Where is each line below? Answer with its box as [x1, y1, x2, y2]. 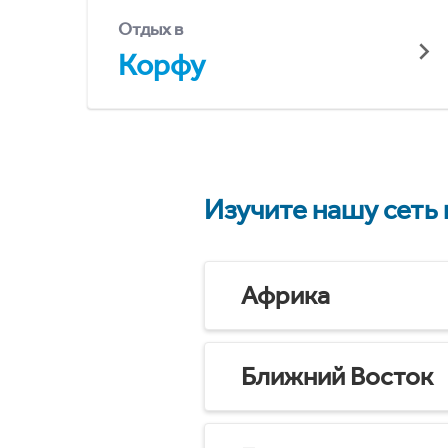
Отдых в [118, 17, 183, 40]
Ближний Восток [241, 360, 433, 392]
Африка [241, 279, 330, 311]
